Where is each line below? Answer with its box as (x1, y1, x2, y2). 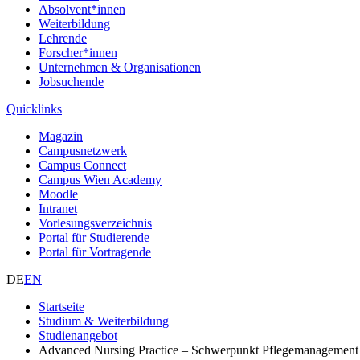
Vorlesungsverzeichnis (39, 215, 152, 230)
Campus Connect (39, 157, 126, 172)
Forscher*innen (39, 45, 117, 59)
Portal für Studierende (39, 230, 149, 244)
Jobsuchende (39, 74, 104, 88)
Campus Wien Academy (39, 172, 162, 186)
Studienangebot (39, 328, 117, 342)
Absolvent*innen (39, 2, 125, 16)
